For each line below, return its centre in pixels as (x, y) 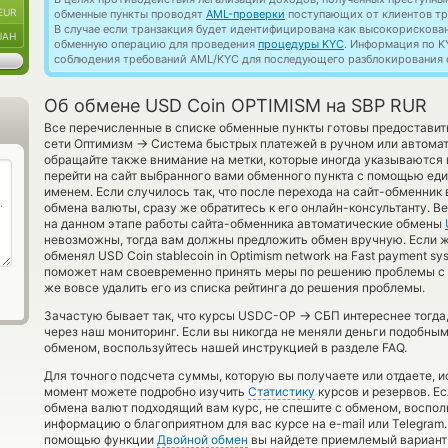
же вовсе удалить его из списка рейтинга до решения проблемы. (234, 287)
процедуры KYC (301, 44)
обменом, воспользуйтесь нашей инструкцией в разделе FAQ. (225, 347)
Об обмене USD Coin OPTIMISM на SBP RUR (235, 105)
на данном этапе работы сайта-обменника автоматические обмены (244, 223)
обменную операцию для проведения (156, 44)
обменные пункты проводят (130, 14)
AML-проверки (245, 14)
